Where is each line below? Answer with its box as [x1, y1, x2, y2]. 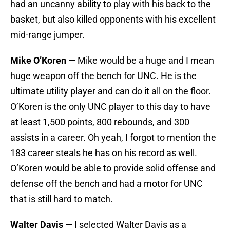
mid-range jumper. [10, 29, 85, 41]
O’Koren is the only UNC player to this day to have [10, 101, 210, 112]
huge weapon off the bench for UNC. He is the [10, 70, 197, 82]
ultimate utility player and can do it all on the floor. [10, 86, 211, 97]
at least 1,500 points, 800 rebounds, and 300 [10, 117, 189, 128]
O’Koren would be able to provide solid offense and [10, 163, 216, 174]
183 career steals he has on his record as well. [10, 147, 197, 159]
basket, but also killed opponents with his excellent [10, 14, 216, 25]
